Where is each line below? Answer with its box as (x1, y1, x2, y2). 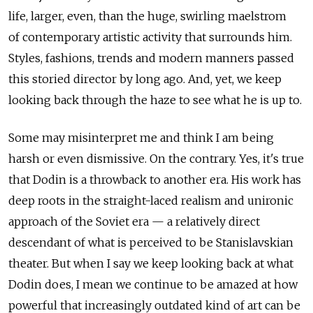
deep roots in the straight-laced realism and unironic (8, 193, 293, 208)
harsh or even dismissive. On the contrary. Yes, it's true (8, 151, 304, 166)
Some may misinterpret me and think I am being (8, 130, 274, 145)
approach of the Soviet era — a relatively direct (8, 214, 260, 228)
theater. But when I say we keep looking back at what (8, 256, 293, 270)
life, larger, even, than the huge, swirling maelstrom (8, 8, 286, 23)
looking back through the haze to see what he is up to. (8, 92, 302, 107)
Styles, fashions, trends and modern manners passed (8, 50, 294, 65)
